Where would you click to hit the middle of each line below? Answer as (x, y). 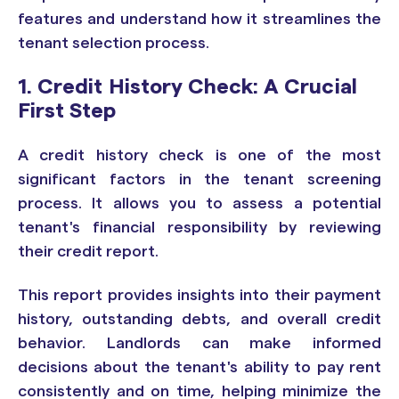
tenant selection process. (114, 42)
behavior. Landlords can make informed (199, 343)
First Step (67, 112)
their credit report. (90, 251)
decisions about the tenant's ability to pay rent (199, 367)
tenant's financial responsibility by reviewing (199, 227)
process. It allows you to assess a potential (199, 203)
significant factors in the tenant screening (199, 179)
